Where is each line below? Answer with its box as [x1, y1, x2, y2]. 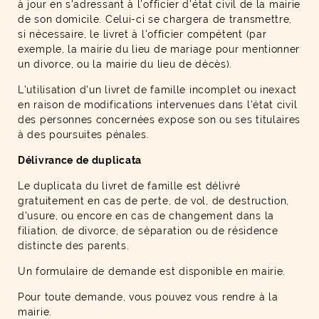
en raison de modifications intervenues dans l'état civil [18, 99, 298, 110]
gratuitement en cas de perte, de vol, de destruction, [18, 195, 290, 206]
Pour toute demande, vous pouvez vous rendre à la [18, 291, 278, 303]
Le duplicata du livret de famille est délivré [18, 180, 241, 192]
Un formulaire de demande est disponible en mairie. [18, 266, 286, 277]
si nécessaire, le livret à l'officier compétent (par [18, 28, 267, 40]
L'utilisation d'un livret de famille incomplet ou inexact [18, 84, 297, 95]
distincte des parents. [18, 240, 130, 251]
